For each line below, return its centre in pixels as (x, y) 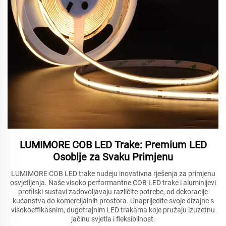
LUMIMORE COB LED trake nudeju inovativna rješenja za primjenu (113, 174)
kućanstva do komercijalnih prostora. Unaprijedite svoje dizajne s (113, 201)
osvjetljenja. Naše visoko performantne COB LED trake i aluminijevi (113, 183)
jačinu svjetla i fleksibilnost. (113, 219)
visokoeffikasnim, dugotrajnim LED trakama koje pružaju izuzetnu (113, 210)
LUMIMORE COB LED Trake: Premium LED (113, 145)
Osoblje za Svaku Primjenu (113, 157)
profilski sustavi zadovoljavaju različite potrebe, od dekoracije (113, 192)
